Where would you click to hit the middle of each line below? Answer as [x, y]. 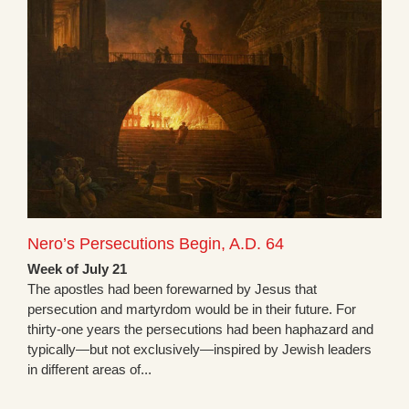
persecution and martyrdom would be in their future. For [192, 309]
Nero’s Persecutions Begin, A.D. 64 [156, 244]
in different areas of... [89, 370]
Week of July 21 [77, 269]
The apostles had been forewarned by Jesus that [172, 289]
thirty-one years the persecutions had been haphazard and [200, 330]
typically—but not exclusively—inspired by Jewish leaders [199, 350]
